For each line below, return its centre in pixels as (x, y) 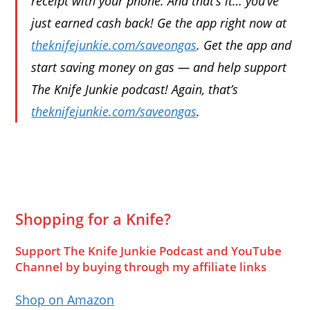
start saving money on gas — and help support (159, 67)
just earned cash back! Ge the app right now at (159, 23)
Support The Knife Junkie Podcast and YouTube (149, 251)
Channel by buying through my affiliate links (141, 267)
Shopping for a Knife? (93, 219)
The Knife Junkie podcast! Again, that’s (135, 90)
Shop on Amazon (65, 300)
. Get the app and (244, 45)
